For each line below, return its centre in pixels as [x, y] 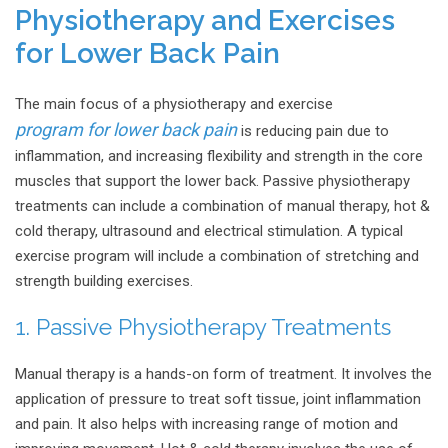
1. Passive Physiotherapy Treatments [203, 326]
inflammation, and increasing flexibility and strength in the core [219, 155]
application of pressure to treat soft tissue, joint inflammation [218, 399]
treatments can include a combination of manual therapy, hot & [222, 205]
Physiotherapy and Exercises [205, 21]
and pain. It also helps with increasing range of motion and [206, 424]
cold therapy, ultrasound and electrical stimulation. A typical [209, 230]
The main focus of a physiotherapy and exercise [174, 103]
